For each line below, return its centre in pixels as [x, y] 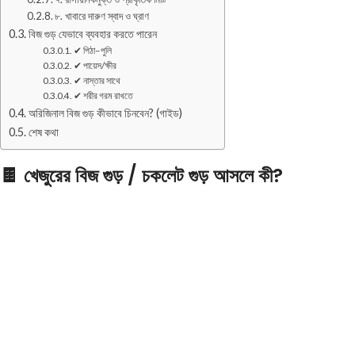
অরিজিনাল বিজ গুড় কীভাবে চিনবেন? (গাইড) [105, 113]
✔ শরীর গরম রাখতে [103, 95]
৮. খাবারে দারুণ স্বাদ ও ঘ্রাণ [102, 15]
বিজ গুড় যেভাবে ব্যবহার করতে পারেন [92, 33]
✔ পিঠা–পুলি [92, 50]
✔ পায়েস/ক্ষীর [95, 65]
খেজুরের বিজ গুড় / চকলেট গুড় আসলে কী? [153, 175]
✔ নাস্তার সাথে [97, 80]
